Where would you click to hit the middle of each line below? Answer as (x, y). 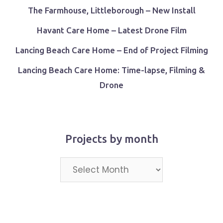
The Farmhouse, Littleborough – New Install (111, 10)
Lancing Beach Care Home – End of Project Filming (111, 50)
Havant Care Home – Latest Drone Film (111, 30)
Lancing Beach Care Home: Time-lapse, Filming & (111, 70)
